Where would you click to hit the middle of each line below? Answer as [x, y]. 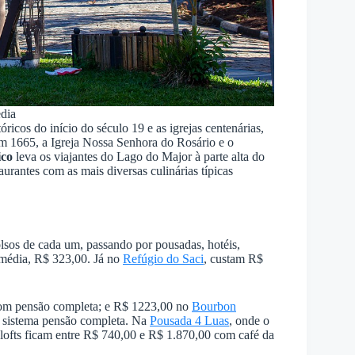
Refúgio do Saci [163, 258]
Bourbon [214, 306]
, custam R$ [233, 258]
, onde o [249, 320]
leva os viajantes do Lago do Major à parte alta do [139, 156]
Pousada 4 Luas [189, 320]
